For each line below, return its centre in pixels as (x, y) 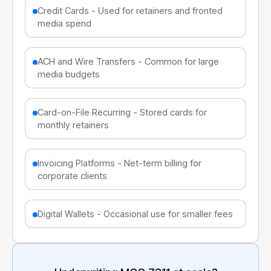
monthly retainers (73, 125)
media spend (64, 23)
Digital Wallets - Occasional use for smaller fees (135, 214)
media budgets (69, 74)
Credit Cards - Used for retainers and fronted (130, 10)
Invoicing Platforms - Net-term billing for (119, 163)
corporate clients (72, 175)
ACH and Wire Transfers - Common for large (128, 61)
